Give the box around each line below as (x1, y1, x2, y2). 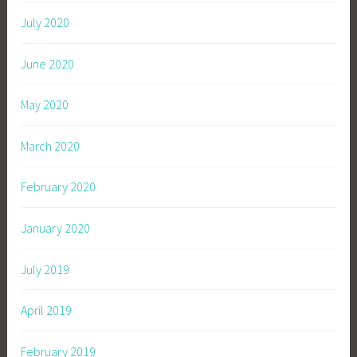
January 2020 (21, 220, 91, 237)
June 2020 (21, 55, 75, 72)
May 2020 (21, 96, 69, 113)
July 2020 (21, 14, 70, 31)
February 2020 (21, 178, 96, 195)
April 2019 (21, 302, 73, 319)
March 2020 (21, 137, 80, 154)
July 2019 (21, 261, 70, 277)
